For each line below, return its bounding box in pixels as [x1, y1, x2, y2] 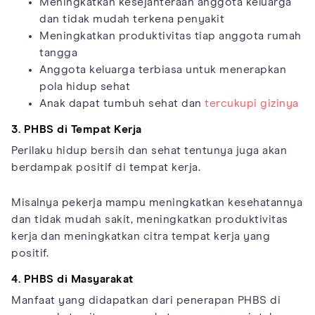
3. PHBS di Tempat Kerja [11, 124, 142, 136]
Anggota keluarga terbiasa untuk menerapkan [39, 64, 286, 76]
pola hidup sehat [39, 81, 130, 93]
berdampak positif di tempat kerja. [11, 162, 200, 174]
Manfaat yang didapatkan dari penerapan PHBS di [11, 295, 281, 307]
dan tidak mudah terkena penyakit [39, 13, 224, 25]
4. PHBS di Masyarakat [11, 274, 134, 285]
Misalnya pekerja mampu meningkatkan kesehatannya [11, 197, 302, 209]
